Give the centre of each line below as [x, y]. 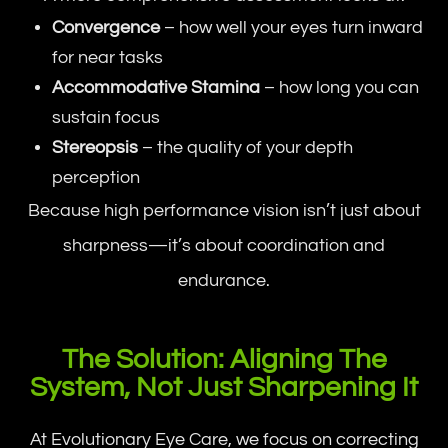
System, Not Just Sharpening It [224, 387]
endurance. [224, 280]
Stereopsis [95, 147]
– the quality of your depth [246, 147]
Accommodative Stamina [156, 87]
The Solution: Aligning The [224, 359]
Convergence [106, 27]
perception [96, 177]
